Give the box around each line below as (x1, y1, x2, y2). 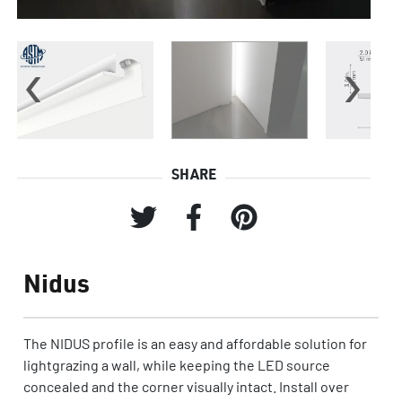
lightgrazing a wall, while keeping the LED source (23, 355, 330, 373)
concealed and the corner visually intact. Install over (23, 377, 349, 395)
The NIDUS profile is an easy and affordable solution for (23, 334, 367, 352)
